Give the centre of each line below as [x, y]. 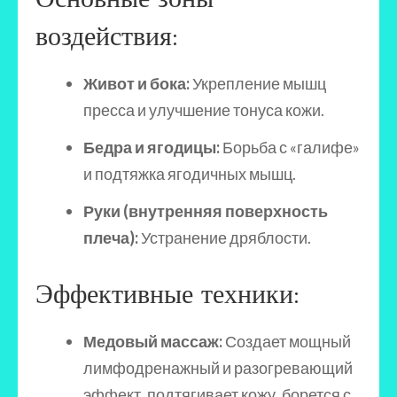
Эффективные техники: [167, 294]
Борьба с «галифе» [290, 147]
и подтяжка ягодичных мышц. [190, 174]
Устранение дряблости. [225, 237]
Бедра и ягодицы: [152, 147]
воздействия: [107, 36]
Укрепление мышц [258, 83]
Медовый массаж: [153, 341]
